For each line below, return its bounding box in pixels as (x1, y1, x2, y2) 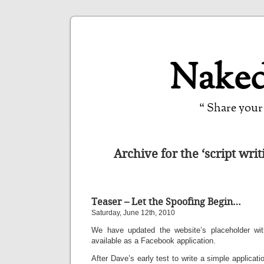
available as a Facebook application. (91, 236, 216, 245)
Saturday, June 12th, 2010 (91, 209, 175, 217)
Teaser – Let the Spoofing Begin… (91, 196, 241, 207)
